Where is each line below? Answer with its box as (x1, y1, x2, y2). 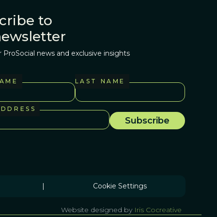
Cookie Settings (93, 182, 147, 191)
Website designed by (61, 205, 134, 215)
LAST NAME (75, 77, 125, 85)
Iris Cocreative (134, 205, 182, 215)
